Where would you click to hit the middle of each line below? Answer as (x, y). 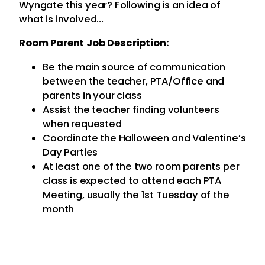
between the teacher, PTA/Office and (134, 81)
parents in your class (92, 95)
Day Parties (70, 152)
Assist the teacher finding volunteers (131, 109)
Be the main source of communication (134, 67)
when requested (82, 124)
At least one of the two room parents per (141, 166)
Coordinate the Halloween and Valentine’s (144, 138)
